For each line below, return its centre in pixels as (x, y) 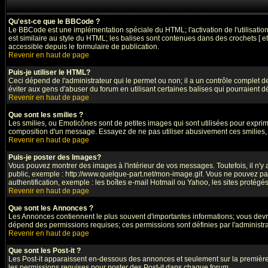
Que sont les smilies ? (46, 115)
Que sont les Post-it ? (45, 251)
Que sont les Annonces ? (51, 208)
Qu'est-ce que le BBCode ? (54, 22)
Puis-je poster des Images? (55, 157)
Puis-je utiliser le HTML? (49, 72)
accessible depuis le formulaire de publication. (84, 47)
